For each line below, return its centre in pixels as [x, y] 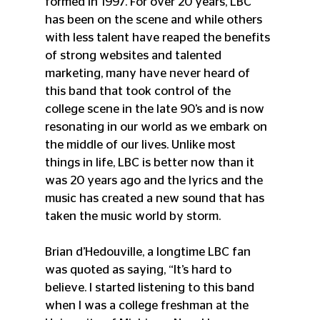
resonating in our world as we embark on [157, 127]
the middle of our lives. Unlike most [141, 145]
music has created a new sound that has [156, 199]
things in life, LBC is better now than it [151, 163]
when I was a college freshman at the [148, 306]
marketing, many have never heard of [149, 74]
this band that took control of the [139, 91]
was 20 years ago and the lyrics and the [155, 181]
